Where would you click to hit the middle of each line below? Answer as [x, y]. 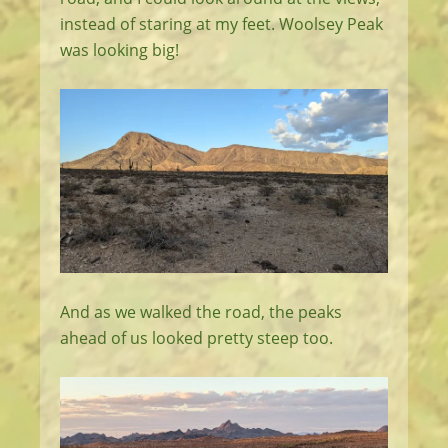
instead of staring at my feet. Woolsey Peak [221, 23]
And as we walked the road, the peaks [201, 312]
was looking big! [119, 49]
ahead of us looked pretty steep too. [196, 338]
